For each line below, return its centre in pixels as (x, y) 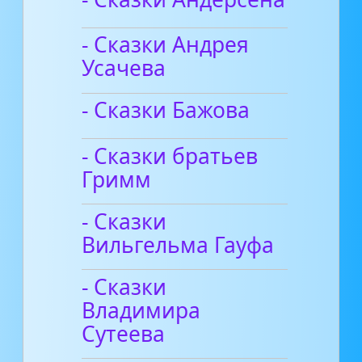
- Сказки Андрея (166, 45)
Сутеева (124, 333)
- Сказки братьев (170, 156)
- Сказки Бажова (166, 110)
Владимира (141, 310)
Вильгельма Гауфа (178, 244)
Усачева (124, 68)
